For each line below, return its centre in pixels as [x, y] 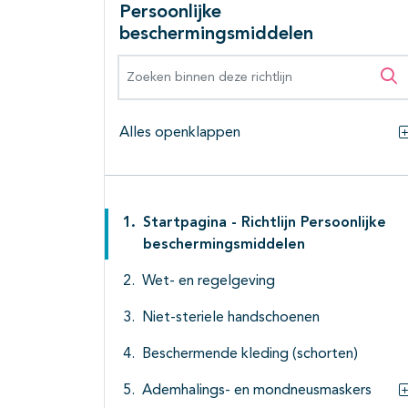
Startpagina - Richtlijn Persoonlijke [265, 224]
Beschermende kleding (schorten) [250, 355]
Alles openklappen [180, 133]
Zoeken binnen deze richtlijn [219, 65]
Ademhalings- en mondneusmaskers [257, 391]
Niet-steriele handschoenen [231, 318]
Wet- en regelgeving [209, 282]
